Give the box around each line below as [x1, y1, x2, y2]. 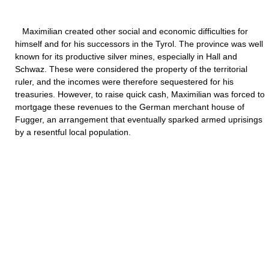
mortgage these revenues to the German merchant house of [15, 102, 244, 112]
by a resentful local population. [15, 127, 131, 137]
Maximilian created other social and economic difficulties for [15, 26, 248, 36]
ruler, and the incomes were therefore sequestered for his [15, 77, 234, 86]
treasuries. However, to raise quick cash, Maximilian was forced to [15, 89, 265, 99]
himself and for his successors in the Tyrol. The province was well [15, 39, 263, 49]
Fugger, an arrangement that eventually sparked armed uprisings [15, 115, 262, 124]
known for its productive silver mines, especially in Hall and [15, 52, 237, 61]
